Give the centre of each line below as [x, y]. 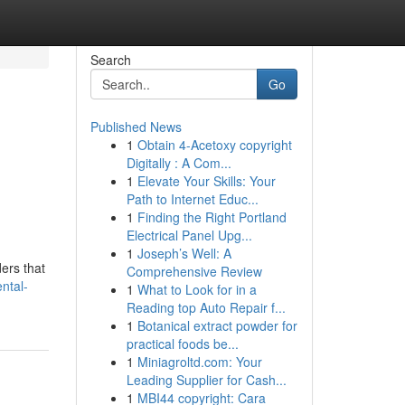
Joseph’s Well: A [184, 253]
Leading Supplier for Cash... [206, 380]
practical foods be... [182, 344]
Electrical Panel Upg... [189, 235]
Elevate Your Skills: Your [206, 181]
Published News [136, 127]
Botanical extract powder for [217, 325]
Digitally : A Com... [179, 163]
